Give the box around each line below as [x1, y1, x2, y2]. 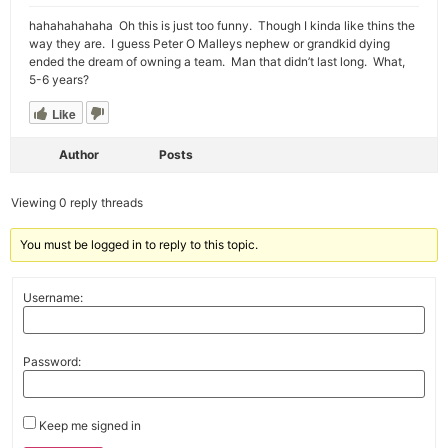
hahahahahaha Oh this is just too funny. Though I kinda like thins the [29, 18, 415, 33]
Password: [23, 353, 81, 369]
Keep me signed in [39, 417, 141, 433]
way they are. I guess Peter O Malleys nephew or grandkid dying [29, 36, 390, 51]
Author [59, 147, 99, 162]
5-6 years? [29, 72, 89, 87]
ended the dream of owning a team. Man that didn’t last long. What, [29, 54, 405, 69]
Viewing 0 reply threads [11, 195, 143, 210]
